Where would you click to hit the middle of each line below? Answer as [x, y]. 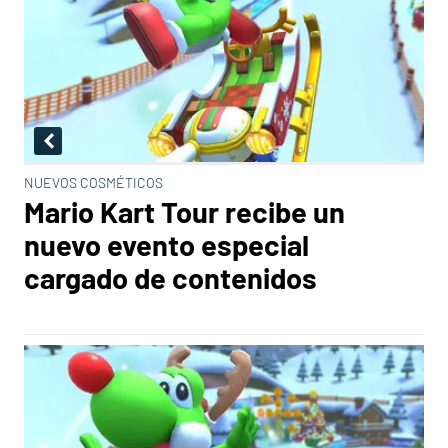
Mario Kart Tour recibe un [184, 211]
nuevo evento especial [166, 244]
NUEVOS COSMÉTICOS [93, 182]
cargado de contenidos [170, 277]
